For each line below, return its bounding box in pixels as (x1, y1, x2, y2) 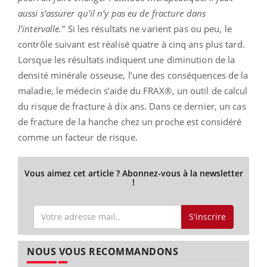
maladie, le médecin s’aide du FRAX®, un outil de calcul (18, 84, 248, 97)
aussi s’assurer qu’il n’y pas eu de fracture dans (18, 7, 206, 19)
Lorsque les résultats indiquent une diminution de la (18, 53, 235, 66)
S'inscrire (188, 210, 226, 222)
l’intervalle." (18, 22, 68, 35)
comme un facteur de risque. (18, 131, 138, 143)
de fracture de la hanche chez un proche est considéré (18, 115, 242, 128)
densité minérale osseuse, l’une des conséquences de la (18, 69, 249, 81)
